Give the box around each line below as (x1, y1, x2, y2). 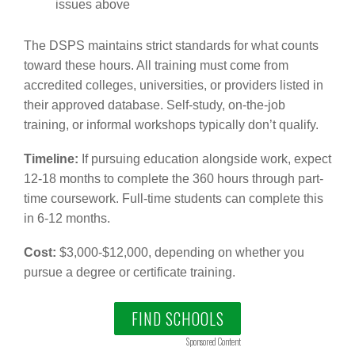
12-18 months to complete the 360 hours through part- (24, 171, 323, 185)
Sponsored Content (186, 334, 241, 348)
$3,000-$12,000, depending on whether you (56, 245, 304, 259)
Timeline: (24, 151, 78, 166)
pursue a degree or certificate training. (24, 265, 235, 279)
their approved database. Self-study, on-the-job (24, 97, 285, 112)
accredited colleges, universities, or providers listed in (24, 78, 323, 92)
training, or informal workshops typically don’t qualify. (24, 117, 319, 132)
